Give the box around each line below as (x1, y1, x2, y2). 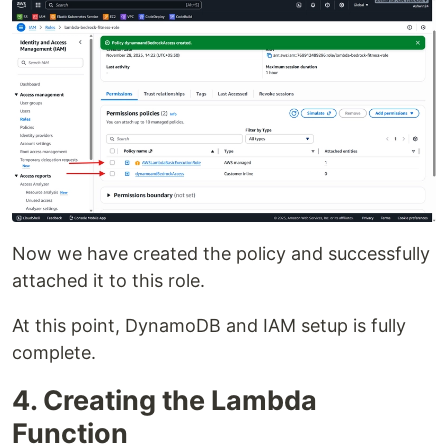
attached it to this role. (12, 270, 205, 292)
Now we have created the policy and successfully (12, 243, 430, 265)
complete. (12, 342, 96, 364)
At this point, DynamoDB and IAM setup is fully (12, 315, 406, 337)
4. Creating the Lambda (12, 384, 317, 418)
